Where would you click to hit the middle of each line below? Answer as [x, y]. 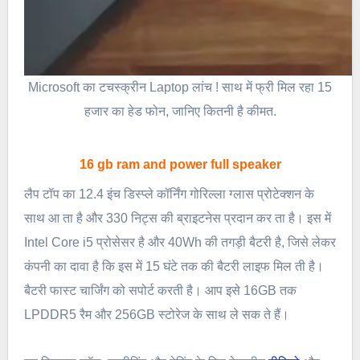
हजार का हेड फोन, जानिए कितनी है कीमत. [180, 111]
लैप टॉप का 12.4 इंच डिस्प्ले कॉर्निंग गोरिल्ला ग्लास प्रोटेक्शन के [169, 194]
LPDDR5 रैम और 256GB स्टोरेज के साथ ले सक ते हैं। [156, 314]
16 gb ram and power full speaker [180, 165]
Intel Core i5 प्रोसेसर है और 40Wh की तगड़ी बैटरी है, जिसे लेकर [180, 242]
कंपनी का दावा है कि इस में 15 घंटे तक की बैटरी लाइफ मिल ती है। [174, 266]
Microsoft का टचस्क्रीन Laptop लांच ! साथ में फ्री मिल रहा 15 [180, 87]
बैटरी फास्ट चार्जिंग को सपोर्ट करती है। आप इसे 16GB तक [160, 290]
